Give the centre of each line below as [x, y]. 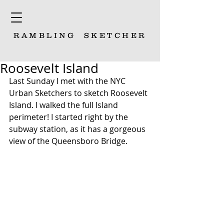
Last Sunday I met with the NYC [68, 81]
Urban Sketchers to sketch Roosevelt [79, 93]
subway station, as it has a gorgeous [78, 129]
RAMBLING [45, 35]
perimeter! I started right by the [69, 117]
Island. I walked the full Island [64, 105]
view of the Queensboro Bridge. [68, 141]
